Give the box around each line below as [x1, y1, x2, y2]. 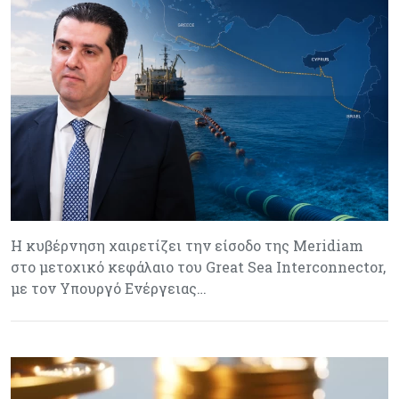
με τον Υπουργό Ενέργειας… [11, 278, 207, 297]
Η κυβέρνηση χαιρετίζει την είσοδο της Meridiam [11, 235, 363, 255]
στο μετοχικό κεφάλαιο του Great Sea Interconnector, [11, 256, 386, 276]
